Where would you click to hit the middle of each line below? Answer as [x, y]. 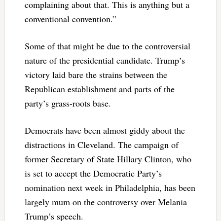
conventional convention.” [70, 18]
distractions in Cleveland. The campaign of [101, 144]
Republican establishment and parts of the [99, 89]
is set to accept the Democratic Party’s [93, 173]
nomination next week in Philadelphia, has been [110, 187]
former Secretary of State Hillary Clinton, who [108, 159]
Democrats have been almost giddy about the [105, 130]
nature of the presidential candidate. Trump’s [105, 60]
